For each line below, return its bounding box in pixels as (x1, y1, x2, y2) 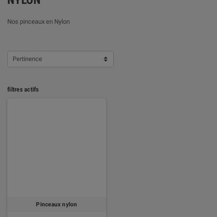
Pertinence (13, 55, 42, 62)
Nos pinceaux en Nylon (7, 18, 70, 25)
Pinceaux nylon (36, 201, 77, 208)
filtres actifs (7, 86, 39, 93)
